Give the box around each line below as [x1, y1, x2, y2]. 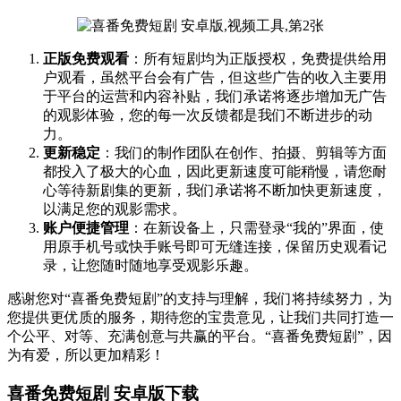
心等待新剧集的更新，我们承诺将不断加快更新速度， [43, 182, 387, 198]
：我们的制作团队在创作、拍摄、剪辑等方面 [100, 144, 387, 160]
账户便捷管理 [43, 219, 129, 235]
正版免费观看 [43, 50, 129, 66]
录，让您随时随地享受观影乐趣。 [43, 257, 258, 273]
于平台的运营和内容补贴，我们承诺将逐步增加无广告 [43, 88, 387, 104]
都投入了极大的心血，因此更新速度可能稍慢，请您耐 [43, 163, 387, 179]
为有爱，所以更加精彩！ [7, 346, 165, 363]
